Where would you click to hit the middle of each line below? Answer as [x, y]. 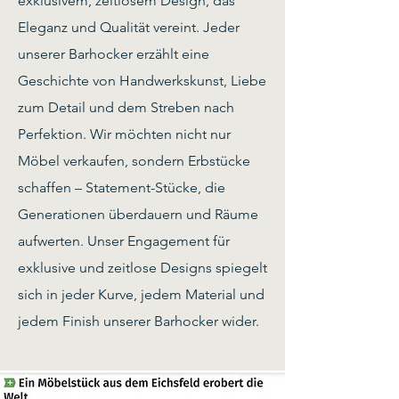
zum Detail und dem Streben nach [126, 107]
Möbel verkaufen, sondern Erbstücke [134, 160]
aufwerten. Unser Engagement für [124, 240]
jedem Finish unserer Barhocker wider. [138, 321]
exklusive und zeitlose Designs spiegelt [142, 267]
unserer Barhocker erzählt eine [114, 53]
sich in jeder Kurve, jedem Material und [141, 294]
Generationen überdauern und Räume [138, 214]
